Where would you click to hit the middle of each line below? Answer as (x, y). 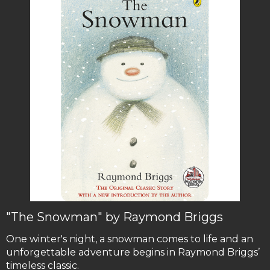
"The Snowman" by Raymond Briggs (115, 217)
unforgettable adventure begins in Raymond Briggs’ (133, 253)
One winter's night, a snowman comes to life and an (130, 239)
